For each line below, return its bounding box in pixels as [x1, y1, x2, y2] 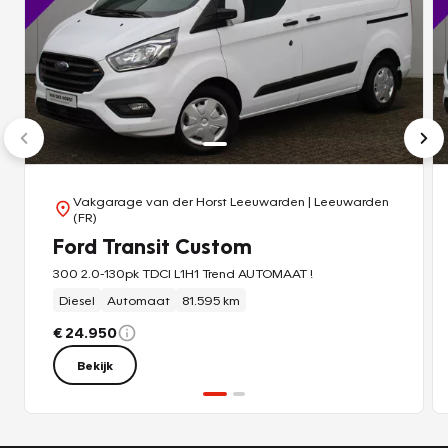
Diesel [59, 292, 95, 309]
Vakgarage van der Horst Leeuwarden [73, 193, 305, 210]
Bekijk [77, 357, 113, 374]
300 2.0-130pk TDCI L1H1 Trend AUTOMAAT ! [53, 265, 313, 282]
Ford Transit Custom [53, 232, 252, 260]
